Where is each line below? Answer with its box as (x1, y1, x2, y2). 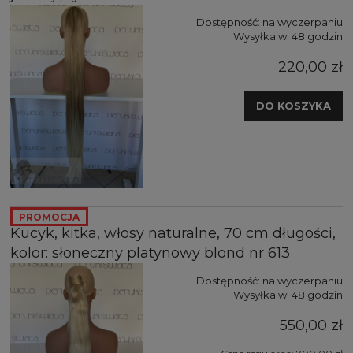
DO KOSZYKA (256, 98, 331, 112)
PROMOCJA (19, 210, 80, 223)
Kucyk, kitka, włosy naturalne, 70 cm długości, (10, 224, 336, 242)
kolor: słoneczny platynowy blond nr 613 (10, 243, 290, 262)
